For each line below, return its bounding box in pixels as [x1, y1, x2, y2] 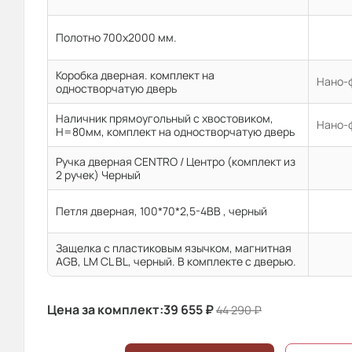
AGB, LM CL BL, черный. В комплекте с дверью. [56, 254, 296, 269]
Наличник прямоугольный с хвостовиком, [56, 111, 273, 126]
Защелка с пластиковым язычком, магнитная [56, 240, 291, 255]
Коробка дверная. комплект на [56, 68, 214, 82]
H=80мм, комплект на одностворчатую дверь [56, 124, 295, 139]
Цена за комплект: [47, 301, 163, 318]
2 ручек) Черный [56, 167, 141, 182]
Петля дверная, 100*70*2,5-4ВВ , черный [56, 203, 267, 218]
